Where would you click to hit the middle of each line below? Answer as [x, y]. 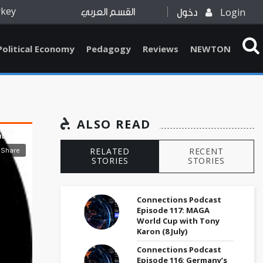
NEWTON [210, 49]
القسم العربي [108, 12]
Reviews [161, 49]
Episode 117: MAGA [173, 210]
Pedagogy [109, 49]
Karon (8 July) [162, 231]
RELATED [110, 151]
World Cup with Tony [178, 220]
